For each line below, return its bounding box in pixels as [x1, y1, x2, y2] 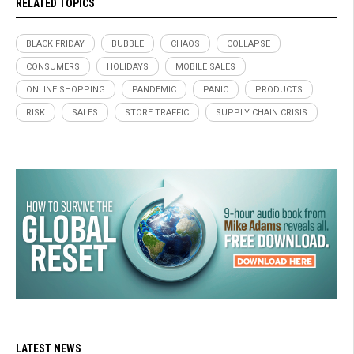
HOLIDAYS [107, 62, 149, 73]
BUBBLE [111, 39, 144, 50]
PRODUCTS [255, 85, 303, 96]
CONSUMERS [26, 62, 80, 73]
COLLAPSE [227, 39, 270, 50]
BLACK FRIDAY [26, 39, 85, 50]
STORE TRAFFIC [125, 107, 189, 119]
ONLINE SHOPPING [26, 85, 105, 96]
